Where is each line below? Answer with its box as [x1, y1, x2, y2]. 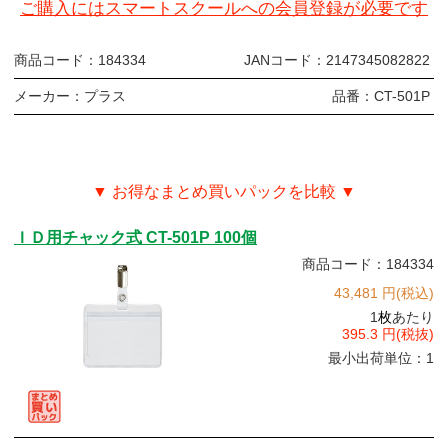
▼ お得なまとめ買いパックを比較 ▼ [92, 182, 356, 201]
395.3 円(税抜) [342, 326, 434, 343]
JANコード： [244, 52, 326, 69]
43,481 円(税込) [334, 285, 434, 302]
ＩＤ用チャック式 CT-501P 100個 [14, 229, 257, 247]
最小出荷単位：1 [328, 350, 434, 367]
